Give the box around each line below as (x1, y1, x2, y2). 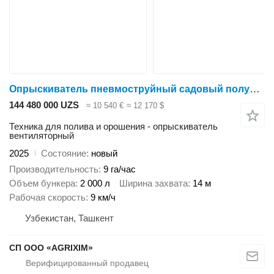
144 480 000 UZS (9, 99, 79, 110)
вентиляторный (9, 130, 74, 141)
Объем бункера (9, 178, 75, 188)
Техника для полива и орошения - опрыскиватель (9, 120, 218, 131)
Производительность (9, 164, 98, 174)
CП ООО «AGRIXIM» (9, 243, 93, 253)
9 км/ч (91, 192, 116, 202)
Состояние (41, 147, 86, 158)
